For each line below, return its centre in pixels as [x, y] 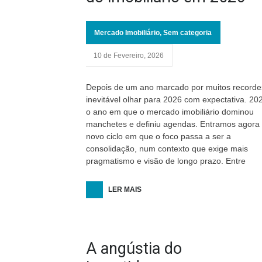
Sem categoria [187, 33]
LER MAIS [125, 189]
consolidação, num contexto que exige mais [167, 149]
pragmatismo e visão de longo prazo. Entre [166, 161]
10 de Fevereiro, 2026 [129, 56]
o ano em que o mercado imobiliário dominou [170, 112]
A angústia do [134, 249]
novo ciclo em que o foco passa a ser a [158, 136]
